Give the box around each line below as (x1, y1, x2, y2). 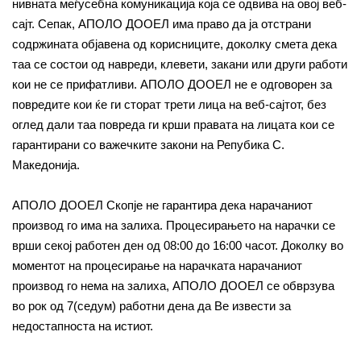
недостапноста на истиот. (12, 319, 153, 333)
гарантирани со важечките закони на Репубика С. (12, 138, 284, 151)
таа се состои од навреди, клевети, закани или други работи (12, 57, 347, 71)
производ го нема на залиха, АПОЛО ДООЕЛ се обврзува (12, 279, 334, 293)
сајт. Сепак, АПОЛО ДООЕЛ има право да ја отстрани (12, 17, 311, 31)
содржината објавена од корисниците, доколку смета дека (12, 37, 337, 51)
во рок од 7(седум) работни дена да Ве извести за (12, 299, 291, 313)
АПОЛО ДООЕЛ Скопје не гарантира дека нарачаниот (12, 198, 313, 212)
